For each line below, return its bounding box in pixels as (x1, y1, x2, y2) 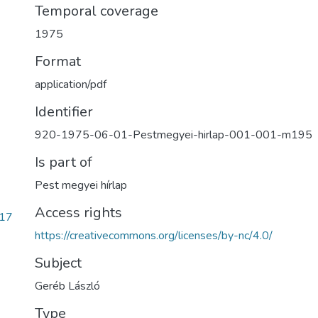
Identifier (35, 102, 93, 121)
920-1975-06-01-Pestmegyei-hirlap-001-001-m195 (35, 127, 312, 143)
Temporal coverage (35, 1, 158, 21)
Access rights (35, 203, 122, 222)
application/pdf (35, 77, 106, 92)
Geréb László (35, 278, 100, 294)
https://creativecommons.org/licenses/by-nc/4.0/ (35, 228, 273, 243)
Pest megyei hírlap (35, 177, 127, 193)
